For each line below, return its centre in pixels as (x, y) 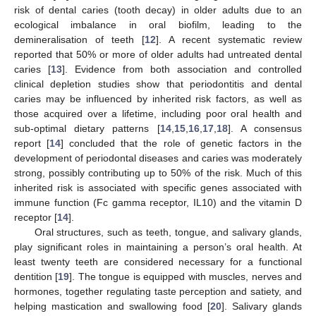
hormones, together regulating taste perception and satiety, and (158, 291)
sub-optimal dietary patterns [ (87, 128)
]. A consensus (265, 128)
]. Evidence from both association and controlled (182, 69)
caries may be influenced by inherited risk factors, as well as (158, 98)
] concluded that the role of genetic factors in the (182, 143)
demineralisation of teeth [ (79, 39)
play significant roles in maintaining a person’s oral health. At (158, 247)
